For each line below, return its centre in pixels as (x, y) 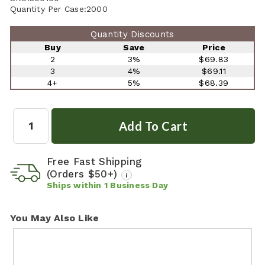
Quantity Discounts (132, 34)
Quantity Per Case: (49, 9)
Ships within (75, 185)
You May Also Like (55, 218)
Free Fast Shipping (94, 161)
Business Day (139, 185)
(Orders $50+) (84, 174)
